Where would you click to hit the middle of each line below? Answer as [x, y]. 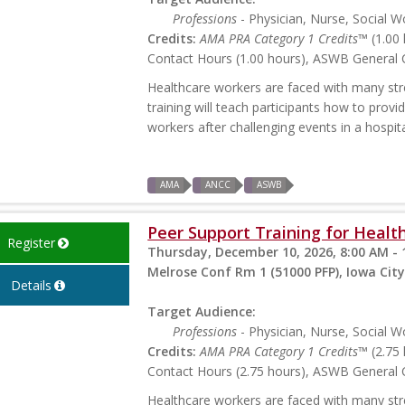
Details [31, 286]
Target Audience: [202, 312]
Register [31, 243]
